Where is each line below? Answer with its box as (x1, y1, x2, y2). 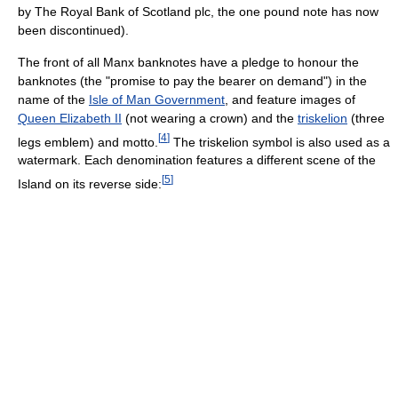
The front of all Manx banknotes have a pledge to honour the (18, 54, 359, 69)
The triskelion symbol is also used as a (170, 134, 390, 149)
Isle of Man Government (89, 92, 225, 107)
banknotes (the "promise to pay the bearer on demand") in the (18, 73, 367, 88)
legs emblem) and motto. (18, 134, 158, 149)
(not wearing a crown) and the (122, 110, 298, 125)
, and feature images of (225, 92, 355, 107)
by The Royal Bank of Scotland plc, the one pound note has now (18, 4, 378, 19)
